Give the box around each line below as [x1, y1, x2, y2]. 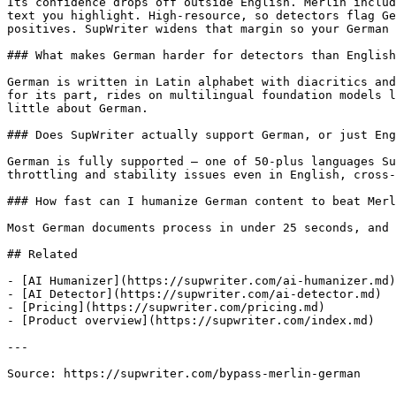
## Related [7, 247, 78, 261]
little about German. [7, 102, 148, 115]
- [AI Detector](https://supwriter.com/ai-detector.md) [7, 287, 382, 301]
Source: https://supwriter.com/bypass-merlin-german [7, 367, 361, 380]
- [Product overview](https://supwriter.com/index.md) [7, 314, 375, 327]
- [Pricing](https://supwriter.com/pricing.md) [7, 301, 325, 314]
